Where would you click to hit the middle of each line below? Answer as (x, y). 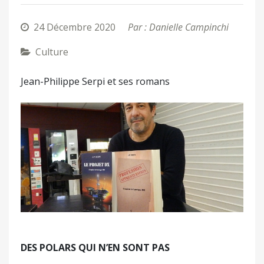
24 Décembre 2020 (75, 27)
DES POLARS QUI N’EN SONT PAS (95, 248)
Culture (52, 52)
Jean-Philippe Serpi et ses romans (95, 81)
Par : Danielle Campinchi (178, 27)
